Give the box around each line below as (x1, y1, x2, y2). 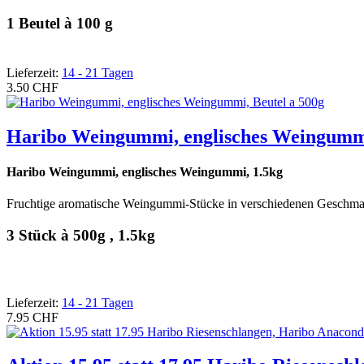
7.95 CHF (6, 310, 58, 324)
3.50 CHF (6, 80, 58, 94)
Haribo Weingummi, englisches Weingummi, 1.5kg (6, 164, 283, 179)
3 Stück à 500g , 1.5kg (6, 226, 155, 244)
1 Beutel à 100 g (6, 14, 113, 32)
